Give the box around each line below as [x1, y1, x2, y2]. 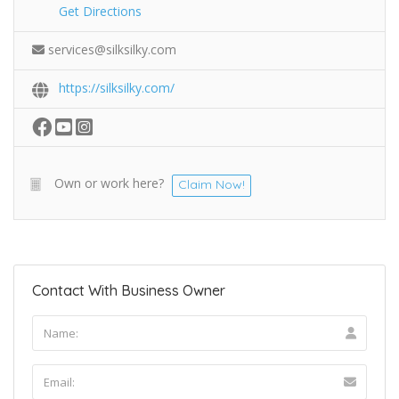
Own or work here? [54, 174, 164, 191]
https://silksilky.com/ [59, 78, 175, 96]
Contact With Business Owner [32, 281, 225, 299]
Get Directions [59, 2, 142, 20]
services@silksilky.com [48, 40, 176, 58]
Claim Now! [178, 175, 245, 192]
